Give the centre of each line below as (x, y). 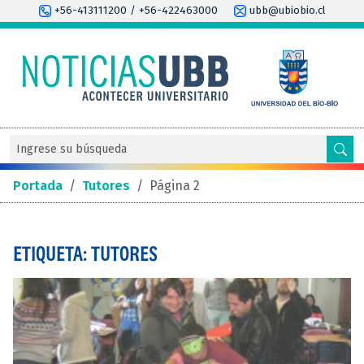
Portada (38, 185)
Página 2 (175, 185)
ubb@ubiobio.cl (286, 11)
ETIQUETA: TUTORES (85, 253)
